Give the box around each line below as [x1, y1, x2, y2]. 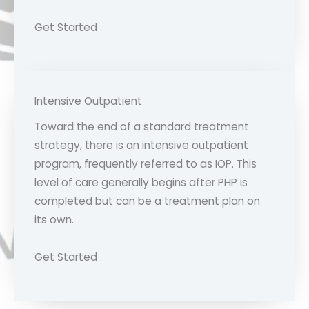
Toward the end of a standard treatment [34, 119, 249, 134]
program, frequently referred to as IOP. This [34, 156, 257, 171]
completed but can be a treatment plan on [34, 193, 260, 208]
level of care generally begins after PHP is [34, 175, 248, 190]
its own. [34, 212, 74, 227]
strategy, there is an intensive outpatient [34, 137, 248, 152]
